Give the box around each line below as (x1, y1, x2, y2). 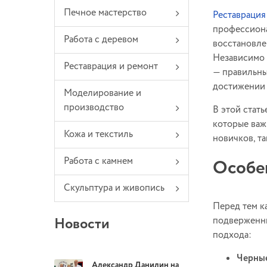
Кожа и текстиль (64, 128, 133, 142)
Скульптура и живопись (64, 181, 164, 195)
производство (64, 101, 124, 115)
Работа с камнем (64, 154, 133, 169)
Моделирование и (64, 86, 141, 101)
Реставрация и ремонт (64, 60, 158, 74)
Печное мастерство (64, 6, 147, 20)
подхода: (213, 228, 252, 243)
